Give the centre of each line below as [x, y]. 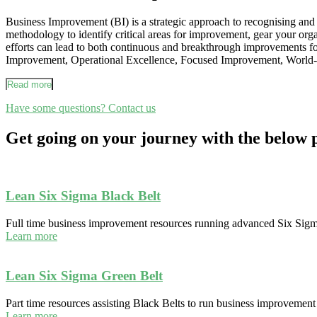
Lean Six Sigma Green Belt [84, 276]
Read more [29, 85]
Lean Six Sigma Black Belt [83, 195]
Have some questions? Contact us [81, 108]
